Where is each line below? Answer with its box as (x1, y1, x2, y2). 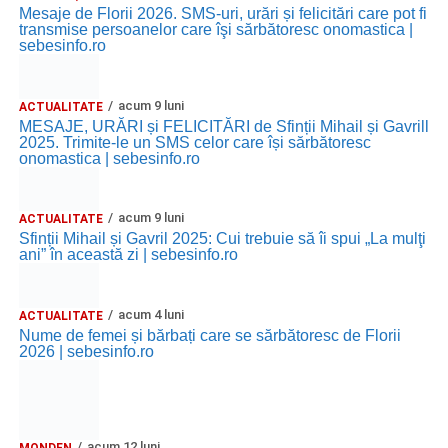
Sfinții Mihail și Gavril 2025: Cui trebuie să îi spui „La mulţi (18, 229, 426, 247)
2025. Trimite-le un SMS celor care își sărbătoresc (18, 133, 371, 151)
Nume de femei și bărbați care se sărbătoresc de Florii (18, 326, 401, 344)
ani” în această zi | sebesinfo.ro (18, 245, 238, 263)
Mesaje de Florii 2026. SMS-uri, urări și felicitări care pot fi (18, 4, 427, 22)
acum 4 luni (117, 306, 184, 322)
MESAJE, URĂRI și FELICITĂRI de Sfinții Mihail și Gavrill (18, 117, 429, 135)
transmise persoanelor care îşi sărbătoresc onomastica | (18, 20, 413, 38)
